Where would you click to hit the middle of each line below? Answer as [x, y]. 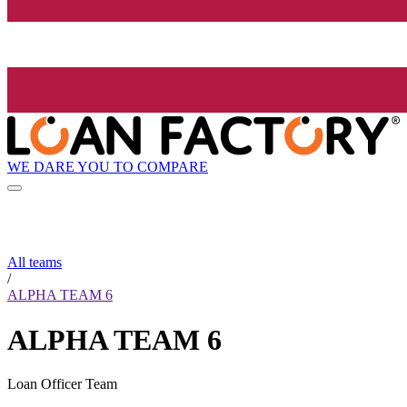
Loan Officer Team [62, 384]
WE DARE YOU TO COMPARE [108, 166]
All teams [35, 263]
